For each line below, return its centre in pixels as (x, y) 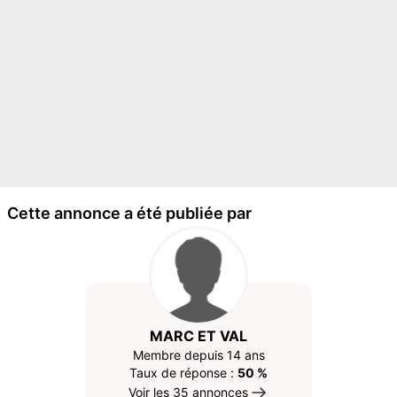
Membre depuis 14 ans (198, 355)
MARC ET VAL (198, 336)
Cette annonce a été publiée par (129, 213)
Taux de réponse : (183, 373)
